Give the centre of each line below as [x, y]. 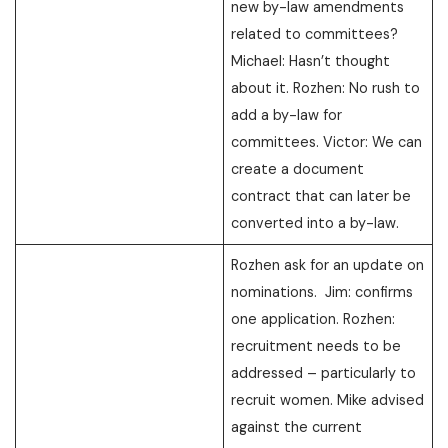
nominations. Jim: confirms [322, 291]
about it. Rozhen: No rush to [326, 87]
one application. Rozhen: [313, 318]
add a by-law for [287, 114]
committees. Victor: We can [327, 141]
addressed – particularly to [324, 372]
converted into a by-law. [315, 222]
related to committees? [315, 33]
